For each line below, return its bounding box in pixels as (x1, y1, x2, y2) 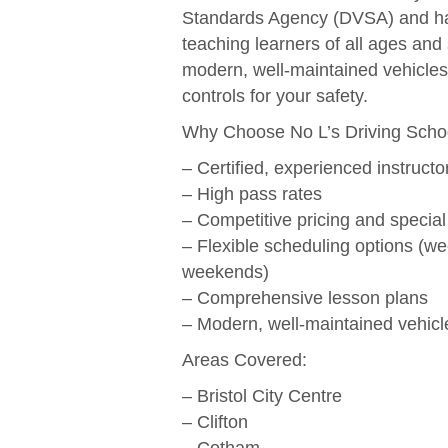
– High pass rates (182, 184, 323, 205)
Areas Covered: (182, 350, 308, 371)
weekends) (182, 262, 270, 283)
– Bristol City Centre (182, 386, 343, 407)
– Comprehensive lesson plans (182, 288, 429, 309)
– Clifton (182, 412, 249, 433)
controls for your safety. (182, 86, 369, 107)
